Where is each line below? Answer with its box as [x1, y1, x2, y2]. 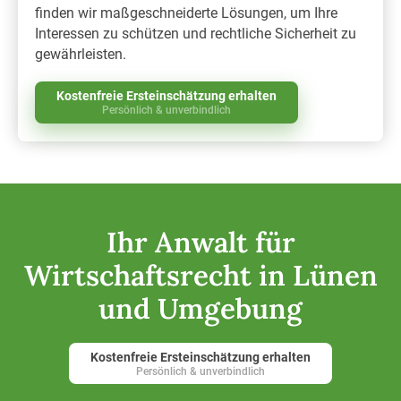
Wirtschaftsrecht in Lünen [23, 257, 378, 294]
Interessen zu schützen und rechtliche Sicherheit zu [35, 24, 357, 42]
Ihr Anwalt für [106, 224, 295, 261]
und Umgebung [98, 290, 303, 328]
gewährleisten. [35, 45, 127, 63]
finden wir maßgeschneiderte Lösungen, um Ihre [35, 4, 338, 21]
